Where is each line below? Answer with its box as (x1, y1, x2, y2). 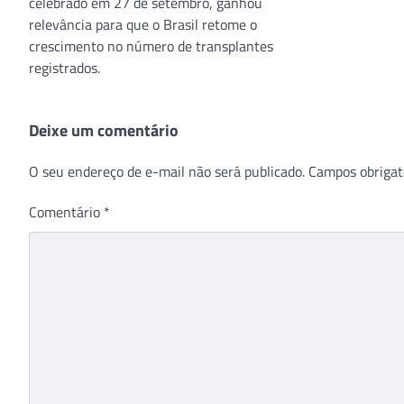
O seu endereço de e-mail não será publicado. (29, 160, 305, 182)
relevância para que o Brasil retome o (29, 13, 257, 35)
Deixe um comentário (29, 117, 179, 142)
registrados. (29, 56, 100, 78)
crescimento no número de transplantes (29, 34, 273, 57)
